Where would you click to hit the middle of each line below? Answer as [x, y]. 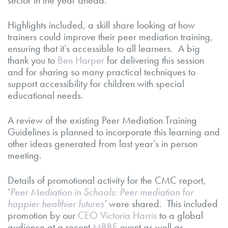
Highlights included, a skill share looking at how [101, 25]
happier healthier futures [56, 203]
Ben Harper [81, 60]
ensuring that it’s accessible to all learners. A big [104, 48]
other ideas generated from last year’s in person [103, 143]
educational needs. [46, 95]
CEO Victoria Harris [117, 215]
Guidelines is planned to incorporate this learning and [114, 132]
